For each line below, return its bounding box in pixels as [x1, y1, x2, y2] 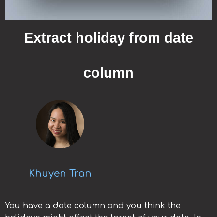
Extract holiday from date [24, 30, 193, 46]
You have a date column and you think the [5, 201, 181, 210]
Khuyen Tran [29, 168, 92, 180]
